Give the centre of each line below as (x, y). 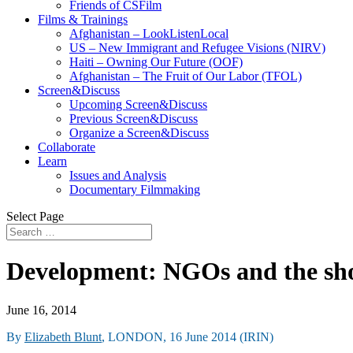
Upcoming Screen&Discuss (138, 104)
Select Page (35, 216)
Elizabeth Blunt (63, 336)
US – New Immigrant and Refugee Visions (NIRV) (197, 48)
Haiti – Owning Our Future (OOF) (156, 62)
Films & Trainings (83, 19)
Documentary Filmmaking (135, 190)
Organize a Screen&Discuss (139, 133)
